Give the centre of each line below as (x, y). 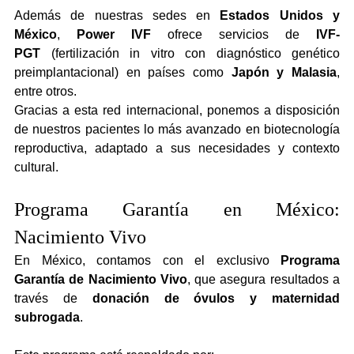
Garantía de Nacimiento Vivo (101, 279)
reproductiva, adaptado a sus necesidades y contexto (177, 148)
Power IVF (114, 34)
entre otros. (45, 91)
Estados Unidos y (280, 15)
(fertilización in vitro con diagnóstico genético (190, 53)
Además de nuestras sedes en (117, 15)
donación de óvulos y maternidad (216, 298)
